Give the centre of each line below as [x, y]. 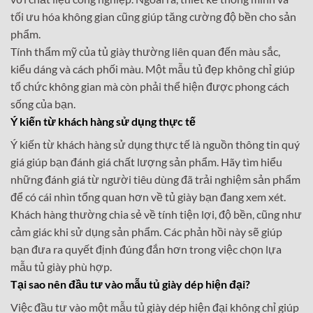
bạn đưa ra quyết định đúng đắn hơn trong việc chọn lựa [146, 249]
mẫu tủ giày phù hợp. [61, 266]
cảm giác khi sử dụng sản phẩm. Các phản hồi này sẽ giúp [146, 231]
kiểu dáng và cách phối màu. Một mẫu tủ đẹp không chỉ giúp [153, 68]
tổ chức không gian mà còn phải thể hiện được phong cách [150, 86]
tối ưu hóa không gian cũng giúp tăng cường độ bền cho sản [153, 16]
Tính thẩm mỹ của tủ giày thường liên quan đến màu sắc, [145, 51]
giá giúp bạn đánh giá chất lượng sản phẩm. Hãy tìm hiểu [146, 161]
